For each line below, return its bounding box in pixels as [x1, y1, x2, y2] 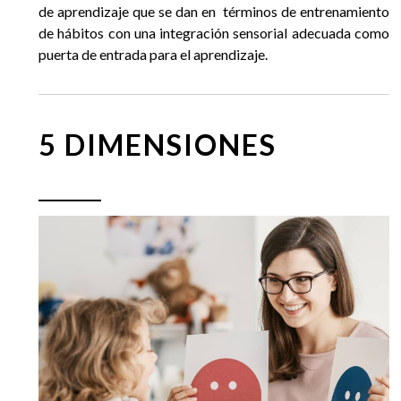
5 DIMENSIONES [38, 126, 284, 162]
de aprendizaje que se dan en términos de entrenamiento [38, 2, 389, 20]
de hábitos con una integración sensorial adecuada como [38, 23, 389, 41]
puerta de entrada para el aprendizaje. [38, 45, 281, 63]
